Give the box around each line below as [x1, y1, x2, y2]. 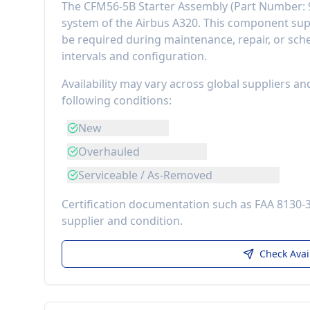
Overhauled [78, 144, 140, 159]
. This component [198, 15, 291, 30]
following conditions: [62, 93, 172, 108]
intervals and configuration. [62, 48, 207, 64]
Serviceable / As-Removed [78, 167, 212, 183]
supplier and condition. [62, 213, 183, 228]
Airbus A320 [136, 15, 198, 30]
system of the [62, 15, 136, 30]
